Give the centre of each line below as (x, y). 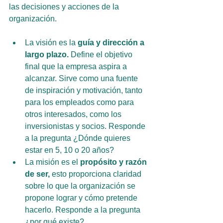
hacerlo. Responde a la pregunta (84, 210)
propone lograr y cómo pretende (82, 198)
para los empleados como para (80, 102)
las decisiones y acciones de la (65, 7)
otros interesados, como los (74, 114)
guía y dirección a (112, 43)
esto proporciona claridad (97, 174)
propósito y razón (114, 162)
